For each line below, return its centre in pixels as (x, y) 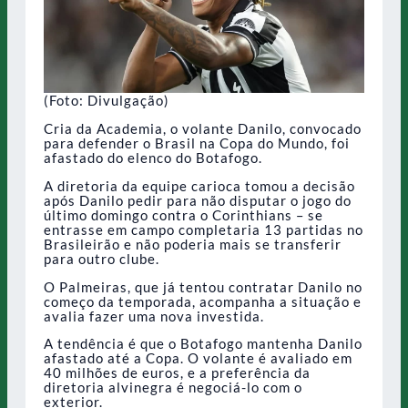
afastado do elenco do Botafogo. (153, 157)
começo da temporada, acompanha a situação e (203, 301)
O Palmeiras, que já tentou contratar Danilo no (203, 286)
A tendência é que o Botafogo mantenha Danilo (203, 344)
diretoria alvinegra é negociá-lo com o (173, 388)
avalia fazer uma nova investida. (154, 316)
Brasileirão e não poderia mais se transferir (193, 244)
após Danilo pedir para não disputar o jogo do (198, 200)
